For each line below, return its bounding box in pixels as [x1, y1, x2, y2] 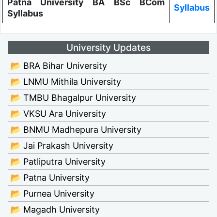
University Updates [66, 41, 151, 53]
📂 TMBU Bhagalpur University [10, 92, 136, 103]
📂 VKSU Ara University [10, 108, 106, 119]
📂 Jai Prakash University [10, 140, 113, 151]
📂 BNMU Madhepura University [10, 124, 141, 135]
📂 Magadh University [10, 204, 100, 215]
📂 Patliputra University [10, 156, 106, 167]
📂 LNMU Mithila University [10, 76, 121, 87]
